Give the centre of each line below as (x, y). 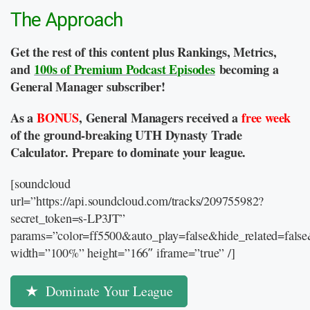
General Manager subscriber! (88, 86)
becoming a (249, 69)
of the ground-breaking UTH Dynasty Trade (126, 135)
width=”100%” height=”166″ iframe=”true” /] (123, 252)
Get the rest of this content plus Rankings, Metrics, (144, 52)
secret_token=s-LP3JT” (68, 218)
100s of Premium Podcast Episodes (125, 69)
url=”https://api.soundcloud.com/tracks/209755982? (137, 200)
